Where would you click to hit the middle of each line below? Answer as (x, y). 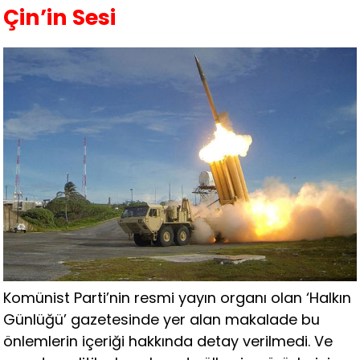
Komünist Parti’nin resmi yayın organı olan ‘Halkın (178, 297)
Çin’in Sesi (60, 17)
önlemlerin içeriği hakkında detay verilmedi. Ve (168, 341)
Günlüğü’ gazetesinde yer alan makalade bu (162, 319)
